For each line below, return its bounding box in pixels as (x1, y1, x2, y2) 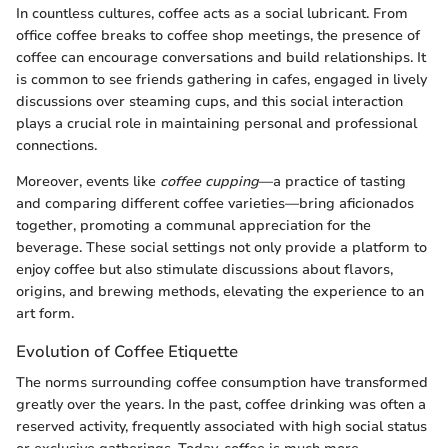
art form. (16, 303, 74, 323)
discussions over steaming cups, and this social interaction (16, 91, 403, 111)
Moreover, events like (16, 171, 160, 191)
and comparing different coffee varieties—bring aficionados (16, 193, 414, 213)
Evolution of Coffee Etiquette (16, 339, 238, 363)
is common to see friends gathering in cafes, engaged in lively (16, 69, 427, 89)
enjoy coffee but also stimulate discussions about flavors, (16, 259, 393, 279)
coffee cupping (160, 171, 259, 191)
